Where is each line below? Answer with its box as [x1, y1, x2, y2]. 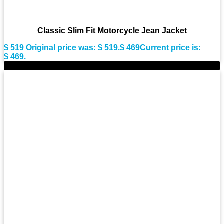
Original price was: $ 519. [26, 43, 120, 52]
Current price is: [140, 43, 201, 52]
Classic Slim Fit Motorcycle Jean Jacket [37, 26, 187, 35]
